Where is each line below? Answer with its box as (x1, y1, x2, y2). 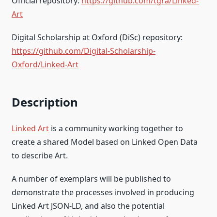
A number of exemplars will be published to (12, 173, 171, 184)
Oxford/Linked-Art (12, 59, 78, 70)
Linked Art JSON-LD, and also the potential (12, 200, 165, 211)
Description (12, 93, 78, 110)
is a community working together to (49, 123, 183, 134)
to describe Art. (12, 150, 68, 161)
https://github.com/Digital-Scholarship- (12, 45, 155, 56)
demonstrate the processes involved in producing (12, 186, 194, 198)
